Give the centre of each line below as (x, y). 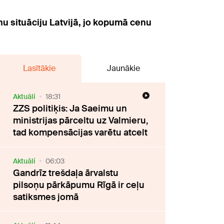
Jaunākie (123, 68)
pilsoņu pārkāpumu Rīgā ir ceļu (79, 185)
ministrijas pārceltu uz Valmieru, (81, 120)
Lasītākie (39, 68)
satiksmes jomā (46, 197)
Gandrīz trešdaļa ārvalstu (66, 173)
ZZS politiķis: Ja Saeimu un (70, 108)
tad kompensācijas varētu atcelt (80, 132)
